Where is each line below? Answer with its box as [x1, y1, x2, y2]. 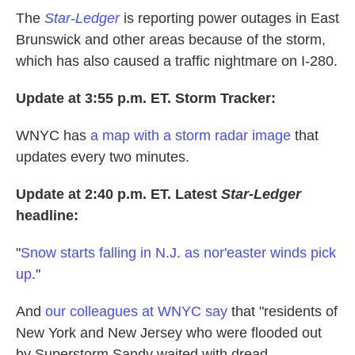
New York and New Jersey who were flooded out [16, 325, 322, 341]
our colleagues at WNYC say [45, 303, 227, 319]
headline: [16, 208, 78, 223]
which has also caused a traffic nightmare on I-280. [16, 53, 338, 69]
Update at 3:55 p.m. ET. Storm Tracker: [16, 90, 276, 106]
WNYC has [16, 128, 90, 143]
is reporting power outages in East [120, 10, 339, 26]
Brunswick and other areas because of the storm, [16, 32, 326, 48]
